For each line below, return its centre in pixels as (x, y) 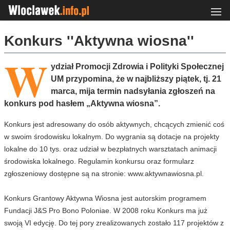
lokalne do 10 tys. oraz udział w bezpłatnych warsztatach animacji (110, 149)
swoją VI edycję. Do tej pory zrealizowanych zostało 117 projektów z (114, 223)
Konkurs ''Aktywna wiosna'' (99, 41)
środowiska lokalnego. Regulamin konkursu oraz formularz (99, 161)
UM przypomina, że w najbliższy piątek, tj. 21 (136, 79)
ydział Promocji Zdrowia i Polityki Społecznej (137, 66)
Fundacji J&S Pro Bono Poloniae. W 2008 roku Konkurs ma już (106, 210)
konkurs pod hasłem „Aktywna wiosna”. (82, 103)
